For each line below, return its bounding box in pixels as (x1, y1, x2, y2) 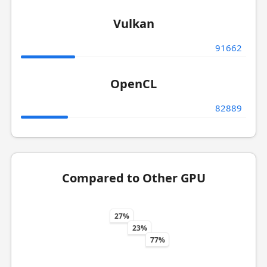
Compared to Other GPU (61, 170, 206, 186)
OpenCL (110, 76, 157, 92)
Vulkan (113, 15, 154, 32)
